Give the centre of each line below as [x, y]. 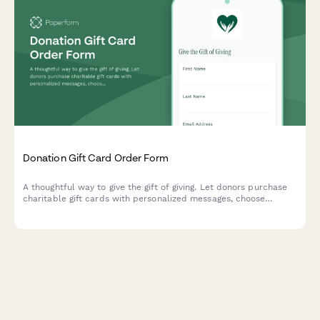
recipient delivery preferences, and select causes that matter [154, 210]
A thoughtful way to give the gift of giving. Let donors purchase [155, 187]
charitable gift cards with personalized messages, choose [144, 199]
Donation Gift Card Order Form [96, 158]
